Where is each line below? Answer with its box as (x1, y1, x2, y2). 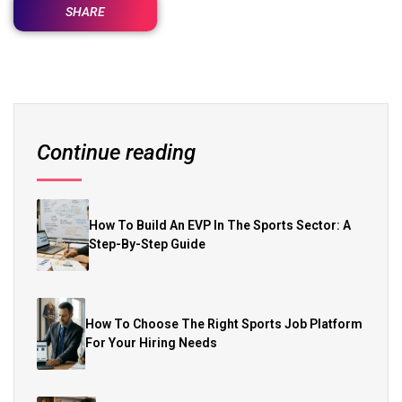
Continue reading (37, 139, 196, 165)
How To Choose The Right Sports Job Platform (85, 316, 363, 331)
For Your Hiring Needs (85, 335, 218, 350)
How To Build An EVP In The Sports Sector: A (88, 217, 351, 232)
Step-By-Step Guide (88, 236, 205, 251)
